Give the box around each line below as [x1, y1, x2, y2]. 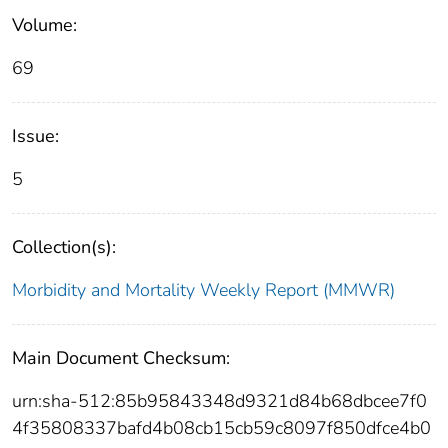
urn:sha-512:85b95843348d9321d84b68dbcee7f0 [12, 388, 427, 413]
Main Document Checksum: [12, 345, 230, 370]
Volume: [12, 12, 77, 37]
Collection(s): [12, 234, 116, 259]
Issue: [12, 123, 59, 148]
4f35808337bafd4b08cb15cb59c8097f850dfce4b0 [12, 415, 431, 440]
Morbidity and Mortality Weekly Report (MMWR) [12, 277, 395, 302]
